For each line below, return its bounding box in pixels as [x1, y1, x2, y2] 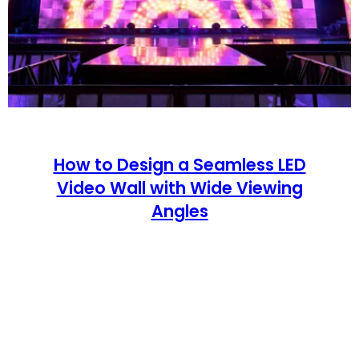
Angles [151, 200, 208, 224]
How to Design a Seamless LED [53, 153, 306, 177]
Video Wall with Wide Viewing [56, 176, 303, 200]
